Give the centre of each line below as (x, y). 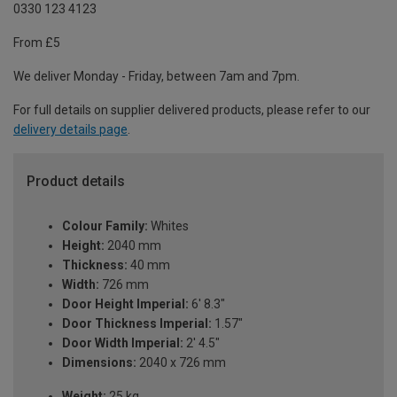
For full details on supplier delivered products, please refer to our (192, 110)
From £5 (37, 43)
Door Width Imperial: (123, 343)
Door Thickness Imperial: (137, 324)
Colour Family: (105, 226)
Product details (76, 182)
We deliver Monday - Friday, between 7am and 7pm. (156, 77)
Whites (168, 226)
